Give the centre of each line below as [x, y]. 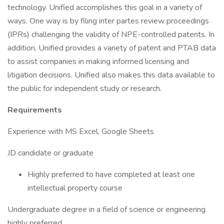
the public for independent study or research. [84, 88]
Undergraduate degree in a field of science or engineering [106, 209]
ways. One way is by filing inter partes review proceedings [108, 21]
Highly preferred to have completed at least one [111, 174]
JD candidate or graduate [50, 153]
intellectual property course [75, 188]
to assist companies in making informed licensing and [98, 61]
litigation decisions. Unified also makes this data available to [111, 75]
